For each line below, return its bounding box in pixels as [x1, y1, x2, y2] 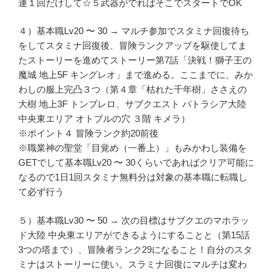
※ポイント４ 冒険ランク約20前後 [18, 128, 158, 139]
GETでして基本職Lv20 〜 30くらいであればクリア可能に [18, 157, 254, 168]
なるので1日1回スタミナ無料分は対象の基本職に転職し [18, 172, 247, 183]
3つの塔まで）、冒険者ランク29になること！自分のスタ [18, 244, 252, 255]
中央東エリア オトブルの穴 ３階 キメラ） [18, 113, 190, 124]
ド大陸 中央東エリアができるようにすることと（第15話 [18, 229, 250, 240]
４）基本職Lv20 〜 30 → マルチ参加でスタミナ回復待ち [18, 26, 249, 37]
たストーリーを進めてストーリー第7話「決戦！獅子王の [18, 55, 252, 66]
